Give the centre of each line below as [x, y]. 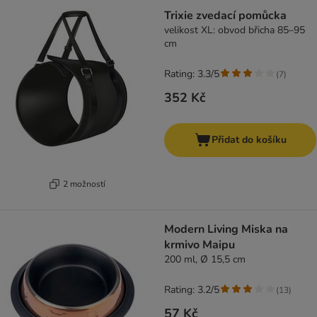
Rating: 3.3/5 [192, 74]
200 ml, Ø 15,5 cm [205, 260]
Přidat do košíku [249, 140]
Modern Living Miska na [203, 230]
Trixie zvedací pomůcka [225, 16]
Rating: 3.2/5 [192, 290]
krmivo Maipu [200, 245]
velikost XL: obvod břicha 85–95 [235, 30]
